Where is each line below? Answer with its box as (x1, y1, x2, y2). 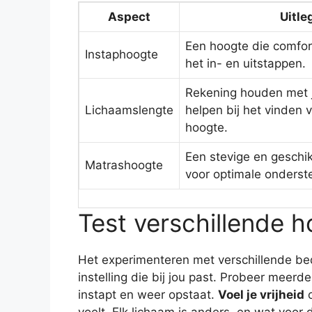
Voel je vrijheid (218, 287, 304, 302)
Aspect (108, 10, 150, 24)
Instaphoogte (85, 47, 158, 62)
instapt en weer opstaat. (78, 287, 218, 302)
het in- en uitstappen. (185, 56, 306, 71)
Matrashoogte (85, 158, 163, 173)
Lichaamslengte (85, 103, 173, 118)
